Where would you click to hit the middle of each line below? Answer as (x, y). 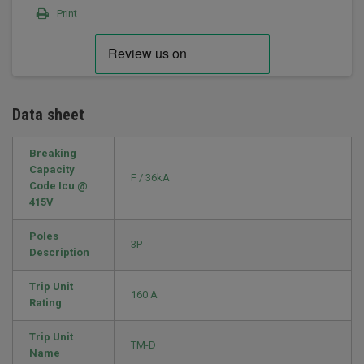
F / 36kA (150, 178)
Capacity (52, 169)
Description (59, 252)
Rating (45, 303)
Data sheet (48, 115)
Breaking (53, 153)
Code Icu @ (58, 186)
